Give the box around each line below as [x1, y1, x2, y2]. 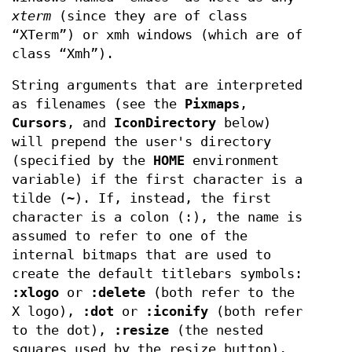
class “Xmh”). [12, 46, 114, 62]
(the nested [169, 323, 263, 339]
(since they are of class [51, 9, 247, 24]
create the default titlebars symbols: [12, 266, 302, 282]
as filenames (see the [12, 97, 185, 112]
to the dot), [12, 323, 114, 339]
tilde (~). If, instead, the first [12, 191, 271, 207]
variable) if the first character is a [12, 172, 302, 188]
